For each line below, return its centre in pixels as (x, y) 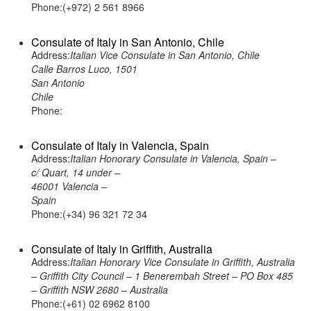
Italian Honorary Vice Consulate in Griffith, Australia (183, 262)
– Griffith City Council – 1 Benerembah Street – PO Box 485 (162, 276)
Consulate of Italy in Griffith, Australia (122, 249)
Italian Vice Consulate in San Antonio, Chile (165, 55)
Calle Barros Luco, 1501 (84, 69)
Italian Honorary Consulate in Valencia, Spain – (173, 158)
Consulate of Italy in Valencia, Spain (120, 145)
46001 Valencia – (69, 186)
